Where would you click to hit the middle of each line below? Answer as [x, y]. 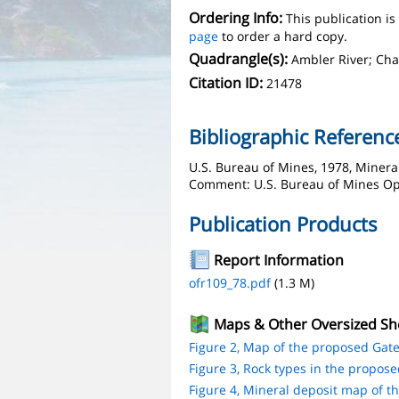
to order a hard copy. [283, 36]
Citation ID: [226, 83]
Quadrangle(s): [238, 59]
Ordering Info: [236, 18]
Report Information [279, 260]
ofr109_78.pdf [230, 283]
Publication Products [283, 224]
